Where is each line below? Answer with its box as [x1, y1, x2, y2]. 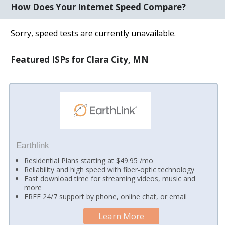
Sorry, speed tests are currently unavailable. [11, 27, 176, 39]
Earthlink [16, 140, 49, 150]
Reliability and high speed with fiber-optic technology [24, 164, 195, 174]
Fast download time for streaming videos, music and [24, 173, 196, 183]
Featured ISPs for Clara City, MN [11, 53, 149, 65]
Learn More [98, 210, 145, 222]
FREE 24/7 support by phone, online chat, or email [24, 191, 187, 201]
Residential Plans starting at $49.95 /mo [24, 155, 154, 165]
